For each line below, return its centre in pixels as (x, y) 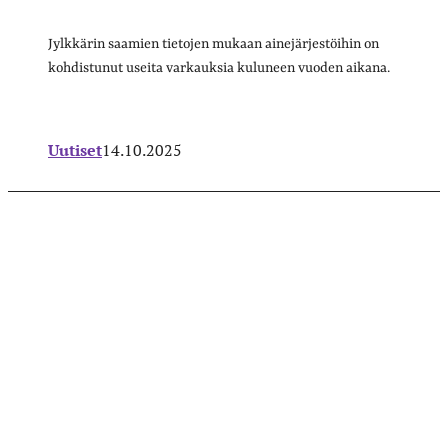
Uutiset (75, 149)
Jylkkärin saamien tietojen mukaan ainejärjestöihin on (213, 43)
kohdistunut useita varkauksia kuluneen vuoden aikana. (219, 67)
